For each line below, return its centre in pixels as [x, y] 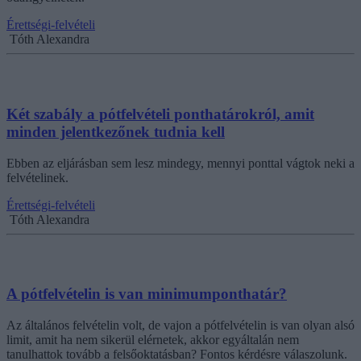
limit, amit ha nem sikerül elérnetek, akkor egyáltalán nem [153, 340]
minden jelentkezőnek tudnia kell [116, 131]
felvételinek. [37, 177]
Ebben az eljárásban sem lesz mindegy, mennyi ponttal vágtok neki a [180, 163]
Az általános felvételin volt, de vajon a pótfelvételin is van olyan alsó [180, 326]
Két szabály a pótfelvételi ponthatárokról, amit [160, 114]
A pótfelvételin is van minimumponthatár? [147, 294]
